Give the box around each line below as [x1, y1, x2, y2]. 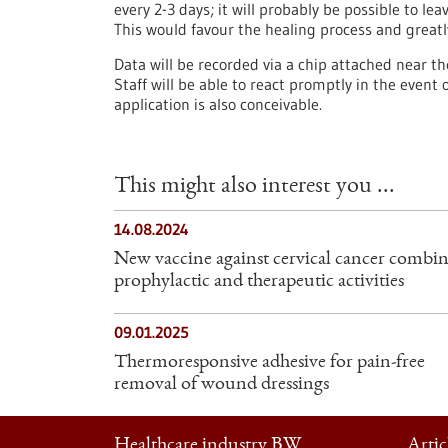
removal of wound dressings [114, 375, 329, 395]
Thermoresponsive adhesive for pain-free [114, 353, 425, 373]
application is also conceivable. [114, 94, 322, 114]
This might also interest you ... [114, 175, 395, 199]
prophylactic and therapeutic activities [114, 272, 404, 292]
